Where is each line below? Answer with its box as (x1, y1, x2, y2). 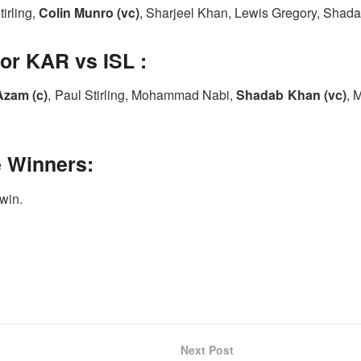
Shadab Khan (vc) (236, 85, 346, 105)
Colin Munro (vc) (39, 2, 139, 22)
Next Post (180, 341, 234, 358)
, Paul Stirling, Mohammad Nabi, (48, 85, 237, 105)
